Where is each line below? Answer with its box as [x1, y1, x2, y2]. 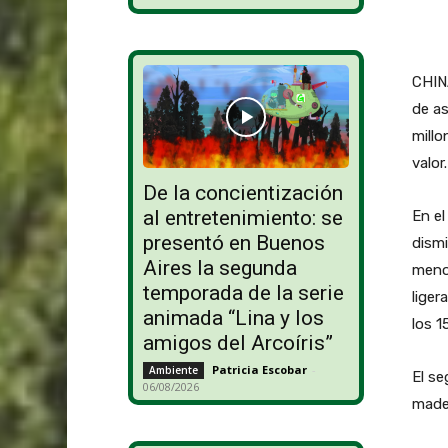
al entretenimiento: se [142, 206, 343, 231]
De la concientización [142, 181, 343, 206]
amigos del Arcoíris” [142, 331, 333, 356]
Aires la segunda [142, 256, 297, 281]
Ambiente [148, 363, 198, 378]
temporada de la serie [142, 281, 344, 306]
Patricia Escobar [211, 362, 307, 378]
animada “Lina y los [142, 306, 324, 331]
